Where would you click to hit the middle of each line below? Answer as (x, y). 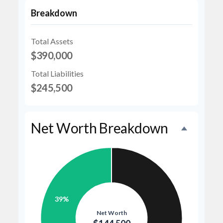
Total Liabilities (57, 73)
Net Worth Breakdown (100, 128)
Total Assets (52, 41)
